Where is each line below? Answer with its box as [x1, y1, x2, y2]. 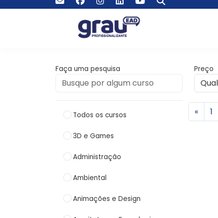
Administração [73, 152, 122, 162]
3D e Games [73, 131, 114, 141]
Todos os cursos [73, 110, 127, 120]
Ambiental [73, 173, 107, 182]
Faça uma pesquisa [55, 64, 120, 73]
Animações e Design [73, 194, 141, 203]
